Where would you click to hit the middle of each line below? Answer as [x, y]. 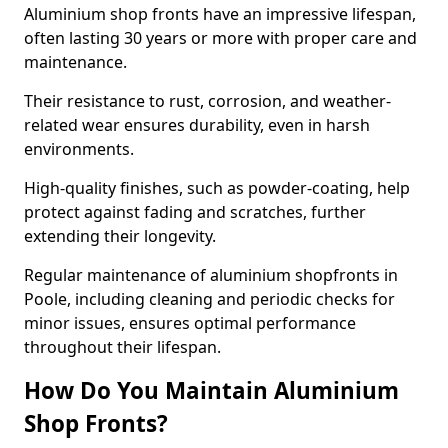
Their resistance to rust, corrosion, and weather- [207, 101]
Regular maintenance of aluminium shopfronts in [211, 275]
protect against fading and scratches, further [195, 212]
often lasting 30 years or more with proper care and [220, 38]
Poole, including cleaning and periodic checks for [209, 299]
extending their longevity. [122, 236]
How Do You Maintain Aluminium [211, 390]
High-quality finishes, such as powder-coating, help [217, 188]
